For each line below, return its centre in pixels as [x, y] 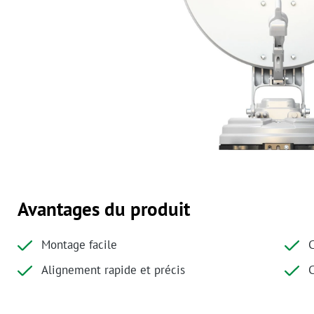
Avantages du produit [104, 209]
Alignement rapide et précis [113, 270]
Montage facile [79, 245]
